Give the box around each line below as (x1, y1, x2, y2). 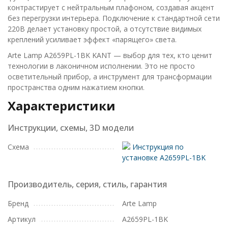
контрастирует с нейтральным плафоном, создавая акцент (8, 3, 214, 12)
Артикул (8, 214, 36, 224)
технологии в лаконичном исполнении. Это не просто (8, 61, 195, 71)
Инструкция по (130, 142, 184, 152)
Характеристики (8, 97, 116, 114)
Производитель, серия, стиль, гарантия (8, 179, 167, 190)
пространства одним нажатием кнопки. (8, 82, 145, 92)
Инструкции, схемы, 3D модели (8, 122, 134, 133)
